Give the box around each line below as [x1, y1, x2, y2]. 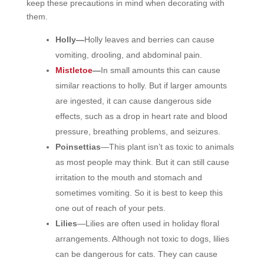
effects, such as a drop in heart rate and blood [55, 111, 227, 121]
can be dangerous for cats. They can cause [55, 249, 217, 259]
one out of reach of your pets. [55, 203, 166, 213]
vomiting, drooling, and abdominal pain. [55, 50, 202, 60]
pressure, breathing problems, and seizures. [55, 127, 220, 136]
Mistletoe [55, 65, 93, 75]
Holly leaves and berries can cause [84, 35, 214, 44]
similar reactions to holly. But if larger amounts [55, 81, 227, 90]
